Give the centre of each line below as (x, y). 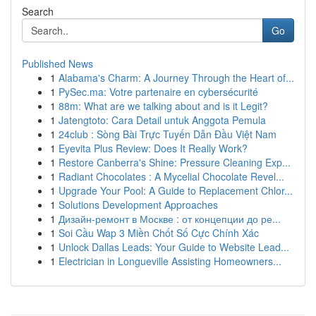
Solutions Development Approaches (138, 205)
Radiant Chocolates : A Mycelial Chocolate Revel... (171, 176)
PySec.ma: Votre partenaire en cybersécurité (158, 92)
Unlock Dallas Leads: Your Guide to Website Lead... (174, 247)
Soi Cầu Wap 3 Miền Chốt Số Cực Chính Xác (159, 233)
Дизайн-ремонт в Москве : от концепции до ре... (170, 219)
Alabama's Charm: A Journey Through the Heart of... (176, 78)
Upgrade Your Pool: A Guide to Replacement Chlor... (176, 190)
